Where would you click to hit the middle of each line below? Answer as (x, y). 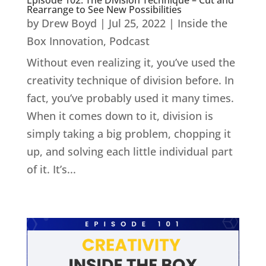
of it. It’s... (51, 169)
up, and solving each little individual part (129, 151)
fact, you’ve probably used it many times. (130, 98)
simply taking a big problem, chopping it (129, 133)
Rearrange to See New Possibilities (104, 9)
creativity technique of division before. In (130, 80)
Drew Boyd (69, 23)
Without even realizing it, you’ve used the (131, 62)
